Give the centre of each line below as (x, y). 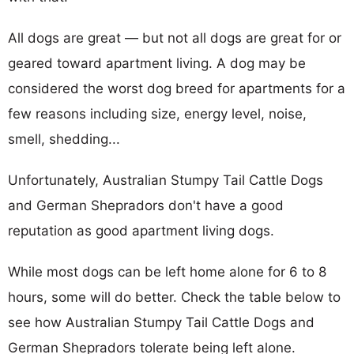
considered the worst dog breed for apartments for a (177, 88)
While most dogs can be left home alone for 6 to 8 (167, 271)
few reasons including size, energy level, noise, (157, 113)
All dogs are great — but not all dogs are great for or (175, 38)
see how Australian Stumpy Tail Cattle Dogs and (161, 322)
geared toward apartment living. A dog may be (157, 63)
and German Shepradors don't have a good (146, 205)
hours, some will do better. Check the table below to (174, 297)
